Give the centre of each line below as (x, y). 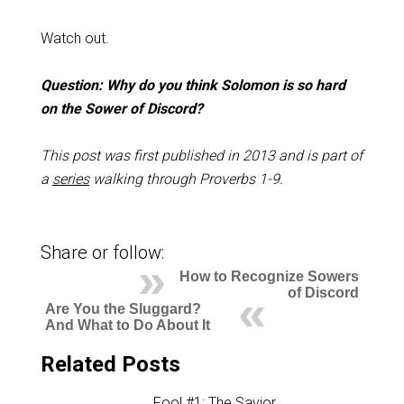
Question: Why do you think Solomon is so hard (193, 85)
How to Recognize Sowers (270, 277)
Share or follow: (102, 253)
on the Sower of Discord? (121, 109)
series (70, 179)
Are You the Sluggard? (123, 309)
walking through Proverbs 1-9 (184, 179)
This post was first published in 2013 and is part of (201, 156)
